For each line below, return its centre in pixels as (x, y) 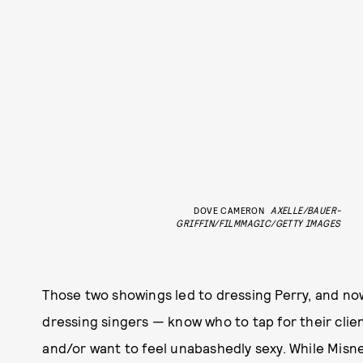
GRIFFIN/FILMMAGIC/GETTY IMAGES (258, 223)
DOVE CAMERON (229, 210)
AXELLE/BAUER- (306, 210)
